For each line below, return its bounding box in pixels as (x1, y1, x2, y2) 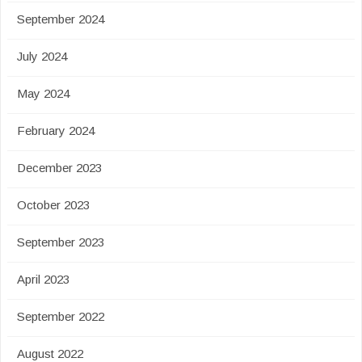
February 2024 (17, 124, 95, 137)
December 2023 (17, 161, 102, 175)
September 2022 (17, 309, 104, 323)
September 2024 (17, 12, 104, 26)
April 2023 (17, 272, 69, 286)
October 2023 (17, 198, 90, 212)
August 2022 (17, 347, 83, 360)
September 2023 (17, 235, 104, 249)
